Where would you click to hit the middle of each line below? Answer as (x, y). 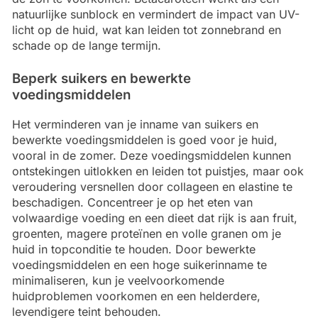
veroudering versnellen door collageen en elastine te (152, 186)
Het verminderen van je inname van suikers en (135, 124)
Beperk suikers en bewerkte (102, 79)
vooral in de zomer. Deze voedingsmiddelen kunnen (152, 155)
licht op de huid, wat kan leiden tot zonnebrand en (147, 30)
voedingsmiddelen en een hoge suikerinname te (139, 264)
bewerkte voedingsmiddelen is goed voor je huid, (145, 139)
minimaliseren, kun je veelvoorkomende (118, 280)
